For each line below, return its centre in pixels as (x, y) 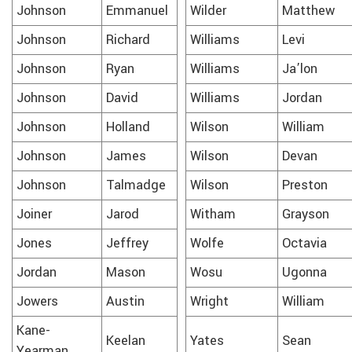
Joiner (34, 214)
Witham (213, 214)
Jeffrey (127, 243)
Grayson (306, 214)
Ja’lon (300, 69)
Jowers (37, 301)
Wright (209, 301)
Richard (128, 40)
